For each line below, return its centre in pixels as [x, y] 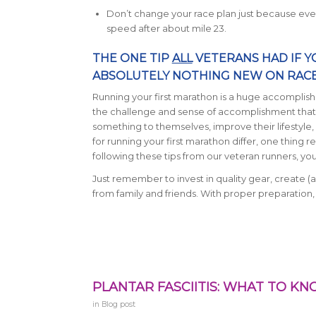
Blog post [118, 305]
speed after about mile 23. [166, 29]
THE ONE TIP [132, 59]
